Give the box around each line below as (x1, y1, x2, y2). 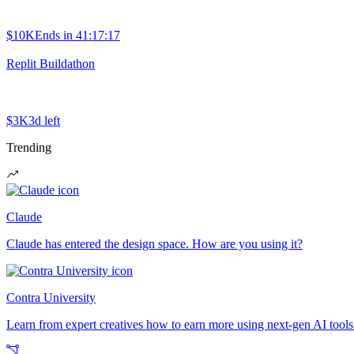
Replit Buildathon (6, 56, 95, 70)
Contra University (6, 290, 96, 304)
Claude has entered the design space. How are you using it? (6, 236, 303, 250)
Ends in (35, 28, 73, 42)
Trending (6, 140, 51, 154)
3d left (28, 113, 60, 127)
